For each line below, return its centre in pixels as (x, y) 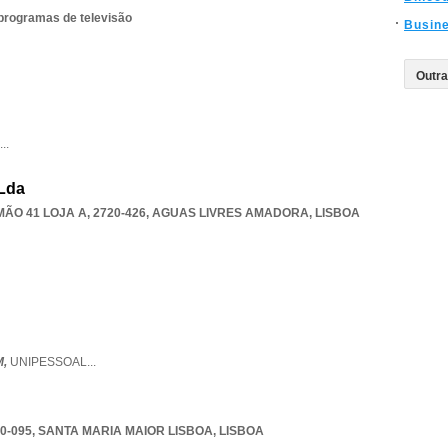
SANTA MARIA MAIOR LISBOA (125, 431)
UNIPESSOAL (48, 362)
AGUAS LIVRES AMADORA (230, 213)
